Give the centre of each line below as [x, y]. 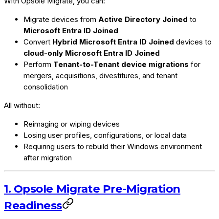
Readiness [33, 206]
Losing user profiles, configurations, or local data [105, 135]
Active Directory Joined [143, 19]
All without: [22, 105]
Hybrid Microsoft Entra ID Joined [113, 42]
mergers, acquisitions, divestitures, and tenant [100, 75]
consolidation [46, 87]
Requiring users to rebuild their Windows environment [113, 146]
